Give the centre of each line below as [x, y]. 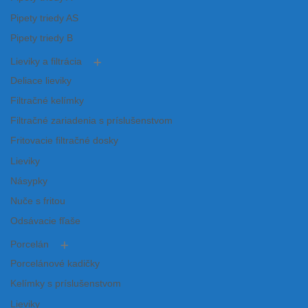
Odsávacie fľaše [45, 221]
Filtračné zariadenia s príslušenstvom [91, 121]
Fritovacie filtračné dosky [64, 141]
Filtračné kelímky [47, 101]
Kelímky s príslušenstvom [66, 284]
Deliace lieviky [41, 80]
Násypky [29, 181]
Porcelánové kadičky [55, 264]
